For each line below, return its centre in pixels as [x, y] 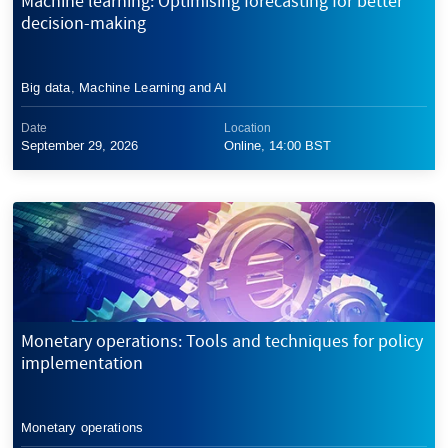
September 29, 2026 [79, 146]
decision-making [83, 23]
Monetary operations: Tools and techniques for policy [221, 341]
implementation [81, 363]
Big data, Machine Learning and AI [124, 88]
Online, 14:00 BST [277, 146]
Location [247, 128]
